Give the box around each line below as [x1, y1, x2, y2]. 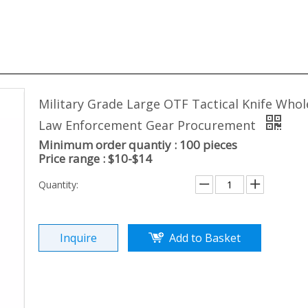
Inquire [60, 230, 97, 245]
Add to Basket [169, 230, 241, 245]
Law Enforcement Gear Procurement [38, 117, 259, 133]
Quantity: [38, 178, 78, 191]
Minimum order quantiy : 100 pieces [38, 137, 237, 153]
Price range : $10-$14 [38, 151, 152, 166]
